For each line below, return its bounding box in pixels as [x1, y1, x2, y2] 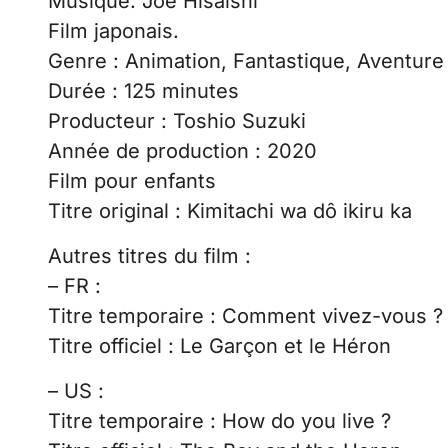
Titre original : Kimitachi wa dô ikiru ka [48, 198, 412, 223]
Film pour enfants [48, 168, 216, 193]
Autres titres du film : [48, 243, 251, 268]
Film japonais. [48, 18, 179, 43]
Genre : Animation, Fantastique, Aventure [48, 48, 444, 73]
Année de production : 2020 [48, 138, 317, 163]
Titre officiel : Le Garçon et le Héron [48, 333, 391, 358]
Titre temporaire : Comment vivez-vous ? [48, 303, 443, 328]
